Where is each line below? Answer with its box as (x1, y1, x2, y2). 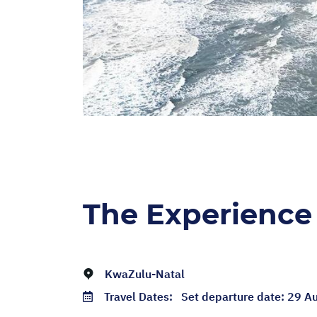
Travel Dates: (104, 289, 181, 304)
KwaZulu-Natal (105, 267, 185, 282)
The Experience (83, 197, 312, 232)
